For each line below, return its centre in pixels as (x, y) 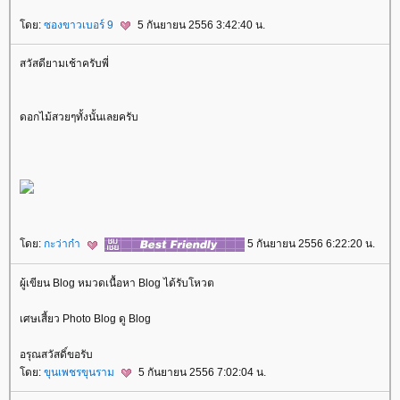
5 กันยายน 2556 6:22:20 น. (310, 244)
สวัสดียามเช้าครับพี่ (64, 64)
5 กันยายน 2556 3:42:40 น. (200, 25)
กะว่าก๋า (63, 244)
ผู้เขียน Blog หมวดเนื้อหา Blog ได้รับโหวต (117, 283)
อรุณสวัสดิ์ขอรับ (56, 354)
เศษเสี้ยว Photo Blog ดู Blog (85, 318)
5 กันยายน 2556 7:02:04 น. (201, 372)
